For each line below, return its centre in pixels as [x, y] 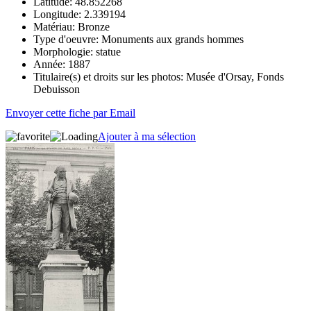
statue [107, 51]
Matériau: [54, 26]
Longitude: [57, 14]
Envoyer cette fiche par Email [70, 112]
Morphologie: [63, 51]
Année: [49, 64]
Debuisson [57, 89]
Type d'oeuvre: [66, 39]
